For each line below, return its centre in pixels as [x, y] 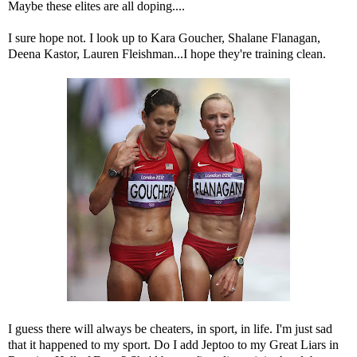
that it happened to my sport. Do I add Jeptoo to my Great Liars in [173, 345]
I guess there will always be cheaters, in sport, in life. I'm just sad [170, 329]
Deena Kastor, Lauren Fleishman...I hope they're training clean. [169, 54]
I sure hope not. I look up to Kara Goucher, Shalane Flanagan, [164, 38]
